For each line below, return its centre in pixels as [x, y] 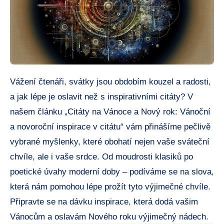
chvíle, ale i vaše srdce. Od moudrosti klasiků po [101, 156]
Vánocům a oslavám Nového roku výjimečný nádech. [109, 216]
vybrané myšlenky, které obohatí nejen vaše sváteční [110, 141]
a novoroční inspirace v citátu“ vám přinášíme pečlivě [110, 126]
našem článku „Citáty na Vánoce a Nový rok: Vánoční [110, 111]
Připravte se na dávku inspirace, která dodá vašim [104, 201]
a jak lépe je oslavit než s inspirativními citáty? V [101, 96]
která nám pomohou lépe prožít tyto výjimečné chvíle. [110, 186]
